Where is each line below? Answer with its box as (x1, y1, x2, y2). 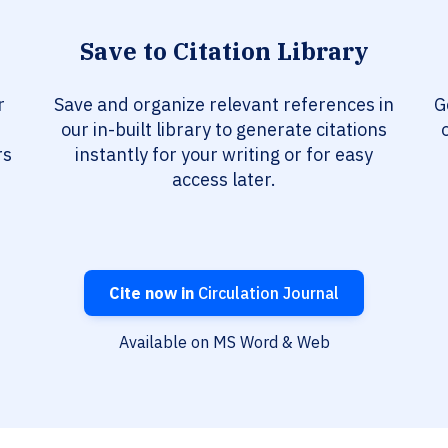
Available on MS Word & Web (118, 332, 330, 353)
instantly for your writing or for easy (75, 143, 373, 167)
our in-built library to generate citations (61, 118, 387, 142)
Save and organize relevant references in (54, 93, 394, 117)
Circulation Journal (194, 283, 339, 304)
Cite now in (109, 283, 194, 304)
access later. (172, 168, 276, 192)
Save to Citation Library (80, 35, 368, 68)
